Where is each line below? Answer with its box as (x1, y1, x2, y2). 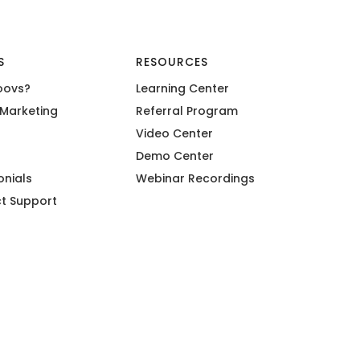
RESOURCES (136, 53, 209, 70)
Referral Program (136, 102, 239, 119)
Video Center (136, 125, 214, 141)
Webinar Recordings (136, 170, 256, 186)
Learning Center (136, 80, 230, 96)
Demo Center (136, 147, 215, 164)
